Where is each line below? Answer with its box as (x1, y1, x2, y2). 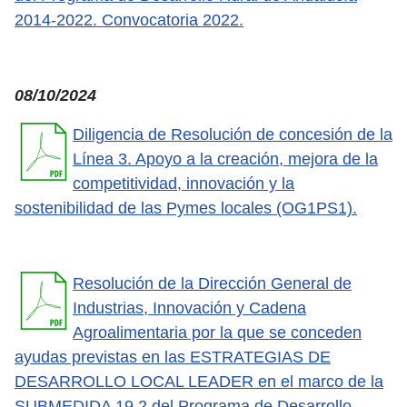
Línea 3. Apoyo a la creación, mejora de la (73, 149, 378, 168)
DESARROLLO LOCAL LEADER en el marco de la (15, 372, 383, 391)
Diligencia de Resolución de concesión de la (73, 124, 392, 144)
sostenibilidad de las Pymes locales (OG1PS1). (15, 198, 357, 217)
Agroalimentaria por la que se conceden (73, 323, 362, 342)
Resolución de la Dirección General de (73, 273, 352, 293)
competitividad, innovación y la (73, 174, 294, 193)
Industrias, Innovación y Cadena (73, 298, 306, 317)
